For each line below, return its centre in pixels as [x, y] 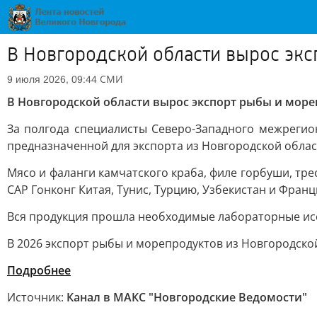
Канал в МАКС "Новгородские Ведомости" [187, 297]
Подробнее [39, 270]
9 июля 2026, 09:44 [52, 79]
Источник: [37, 297]
